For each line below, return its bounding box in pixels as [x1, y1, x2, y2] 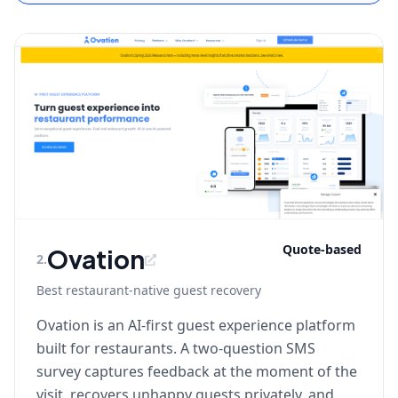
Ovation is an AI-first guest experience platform [36, 315, 355, 335]
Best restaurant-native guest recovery [36, 282, 261, 298]
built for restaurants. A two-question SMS [36, 338, 315, 358]
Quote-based [283, 241, 362, 258]
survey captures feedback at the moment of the [36, 362, 357, 381]
